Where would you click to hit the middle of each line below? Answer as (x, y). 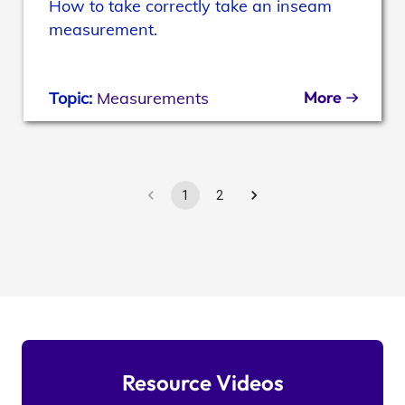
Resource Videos (202, 382)
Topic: (73, 98)
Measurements (153, 98)
